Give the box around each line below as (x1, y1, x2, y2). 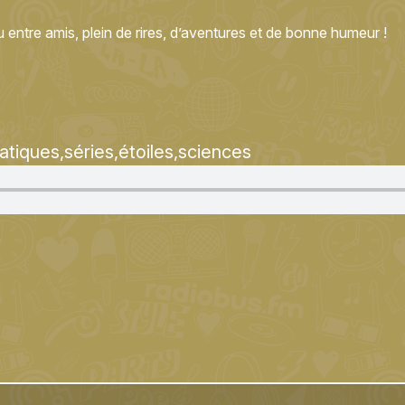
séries (64, 141, 114, 163)
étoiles (118, 141, 174, 163)
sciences (178, 141, 251, 163)
